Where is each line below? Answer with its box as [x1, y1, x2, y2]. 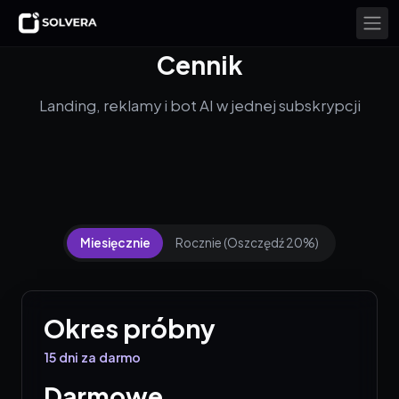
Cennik [156, 49, 243, 80]
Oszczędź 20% [227, 235, 316, 251]
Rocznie [175, 235, 223, 251]
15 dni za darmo [44, 348, 141, 365]
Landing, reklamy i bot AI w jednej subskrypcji [38, 96, 361, 115]
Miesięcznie [79, 235, 151, 251]
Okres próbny [44, 312, 216, 345]
